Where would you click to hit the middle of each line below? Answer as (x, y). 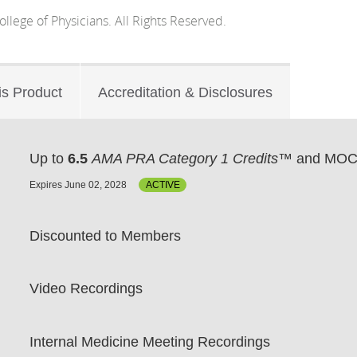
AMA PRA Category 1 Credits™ (192, 158)
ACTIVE (163, 184)
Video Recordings (86, 289)
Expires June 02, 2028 (78, 184)
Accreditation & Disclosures (185, 92)
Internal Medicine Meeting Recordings (150, 341)
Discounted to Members (106, 236)
